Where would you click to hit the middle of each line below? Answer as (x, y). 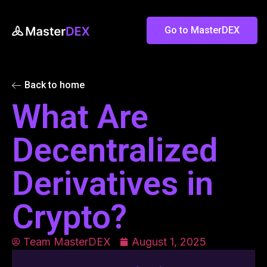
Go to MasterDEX (202, 30)
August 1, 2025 (169, 242)
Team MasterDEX (67, 242)
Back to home (55, 85)
